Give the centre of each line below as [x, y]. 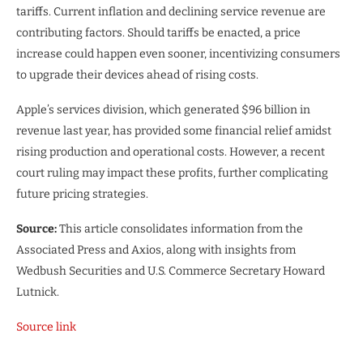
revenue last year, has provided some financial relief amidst [174, 131]
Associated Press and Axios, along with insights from [156, 250]
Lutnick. [38, 293]
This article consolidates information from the [180, 229]
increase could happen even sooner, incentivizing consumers [178, 54]
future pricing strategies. [82, 194]
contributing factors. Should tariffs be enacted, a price [158, 33]
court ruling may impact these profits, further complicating [172, 173]
